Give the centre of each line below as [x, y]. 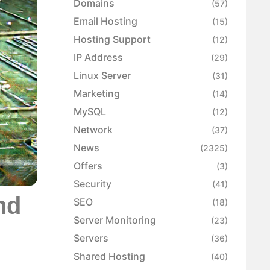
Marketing [97, 94]
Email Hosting [105, 21]
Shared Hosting [109, 256]
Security [93, 184]
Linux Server [102, 76]
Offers [88, 166]
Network [93, 130]
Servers [91, 238]
